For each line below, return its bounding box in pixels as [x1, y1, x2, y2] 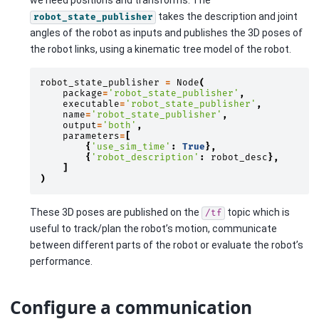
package [63, 88, 103, 99]
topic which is [225, 206, 290, 218]
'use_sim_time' [91, 142, 171, 152]
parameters [63, 131, 120, 142]
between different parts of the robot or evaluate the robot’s [30, 239, 303, 251]
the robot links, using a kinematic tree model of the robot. [30, 43, 291, 55]
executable [63, 99, 120, 110]
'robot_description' [91, 152, 199, 163]
